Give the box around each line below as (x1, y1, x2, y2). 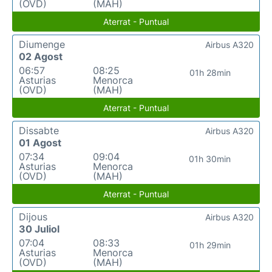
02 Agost (19, 50, 63, 63)
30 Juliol (19, 223, 59, 235)
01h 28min (189, 67, 231, 78)
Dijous (19, 211, 47, 223)
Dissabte (19, 124, 59, 137)
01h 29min (189, 240, 231, 250)
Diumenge (19, 38, 65, 50)
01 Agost (19, 137, 61, 149)
